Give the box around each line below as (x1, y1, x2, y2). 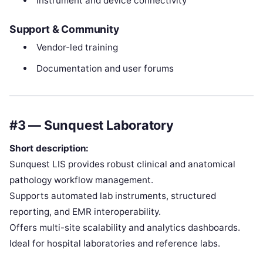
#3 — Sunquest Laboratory (9, 117, 174, 133)
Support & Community (9, 23, 119, 36)
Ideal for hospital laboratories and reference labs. (9, 237, 220, 249)
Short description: (9, 142, 89, 154)
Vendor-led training (36, 42, 118, 53)
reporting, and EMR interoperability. (9, 205, 161, 217)
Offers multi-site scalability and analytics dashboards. (9, 221, 240, 233)
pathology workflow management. (9, 174, 153, 186)
